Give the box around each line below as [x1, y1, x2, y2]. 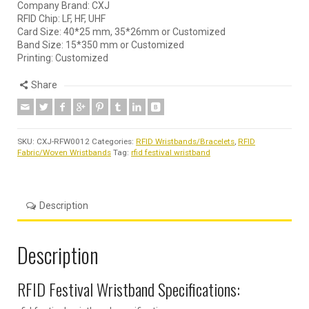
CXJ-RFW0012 [37, 137, 90, 147]
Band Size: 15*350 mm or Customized [17, 39, 184, 51]
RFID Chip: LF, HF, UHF [17, 13, 106, 25]
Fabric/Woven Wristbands [17, 148, 111, 158]
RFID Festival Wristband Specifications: [17, 277, 240, 302]
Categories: [92, 137, 136, 147]
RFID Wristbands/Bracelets [136, 137, 235, 147]
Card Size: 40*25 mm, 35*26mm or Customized [17, 26, 226, 38]
